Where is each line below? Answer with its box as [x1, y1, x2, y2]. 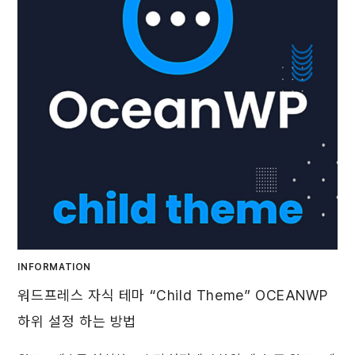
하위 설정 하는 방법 [17, 312, 137, 330]
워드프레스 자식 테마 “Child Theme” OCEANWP [17, 286, 328, 303]
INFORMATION [17, 261, 92, 273]
